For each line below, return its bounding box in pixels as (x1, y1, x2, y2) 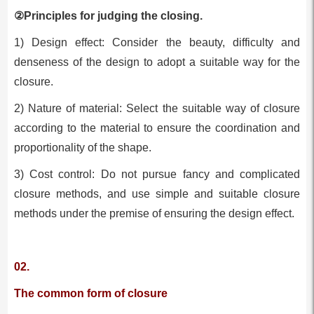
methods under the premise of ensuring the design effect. (13, 207, 294, 219)
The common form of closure (13, 287, 168, 299)
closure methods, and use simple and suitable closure (13, 187, 301, 200)
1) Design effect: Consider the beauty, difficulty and (13, 36, 301, 48)
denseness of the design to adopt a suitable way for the (13, 55, 301, 68)
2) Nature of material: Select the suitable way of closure (13, 102, 301, 114)
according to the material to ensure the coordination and (13, 121, 301, 134)
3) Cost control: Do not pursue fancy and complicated (13, 168, 301, 180)
